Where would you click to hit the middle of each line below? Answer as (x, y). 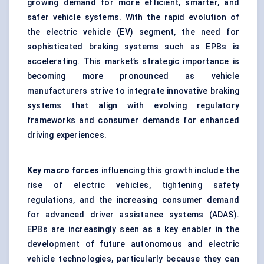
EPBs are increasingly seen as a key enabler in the (133, 230)
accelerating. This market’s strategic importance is (133, 62)
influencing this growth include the (169, 171)
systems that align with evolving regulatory (133, 106)
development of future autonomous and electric (133, 244)
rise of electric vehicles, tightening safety (133, 185)
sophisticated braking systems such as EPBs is (133, 47)
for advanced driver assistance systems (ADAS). (133, 215)
